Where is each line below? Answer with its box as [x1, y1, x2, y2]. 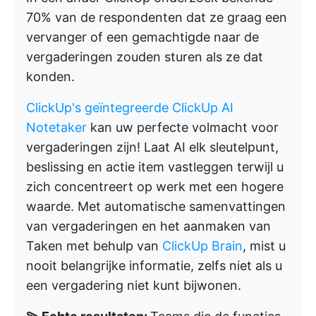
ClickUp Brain [162, 238, 243, 253]
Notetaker [26, 120, 87, 135]
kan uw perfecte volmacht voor [87, 120, 279, 135]
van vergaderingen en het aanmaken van [26, 219, 271, 233]
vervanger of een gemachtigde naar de [26, 30, 259, 44]
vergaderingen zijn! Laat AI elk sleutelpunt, [26, 140, 279, 154]
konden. [26, 69, 75, 84]
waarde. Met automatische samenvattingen [26, 199, 286, 214]
